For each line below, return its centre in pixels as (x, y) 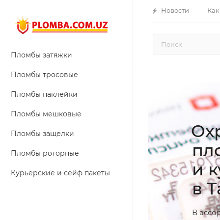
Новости (175, 10)
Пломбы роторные (45, 153)
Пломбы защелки (42, 134)
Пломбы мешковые (46, 114)
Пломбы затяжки (41, 55)
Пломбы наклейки (44, 94)
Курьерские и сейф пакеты (60, 173)
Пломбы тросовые (44, 75)
